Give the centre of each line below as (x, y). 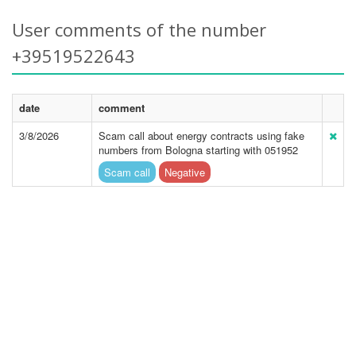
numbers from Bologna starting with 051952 (198, 150)
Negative (185, 172)
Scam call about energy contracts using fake (201, 135)
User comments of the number (139, 29)
